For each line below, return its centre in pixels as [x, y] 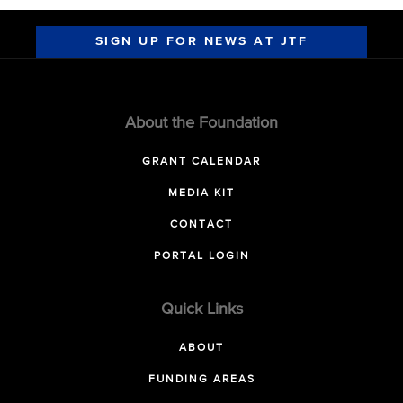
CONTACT [201, 224]
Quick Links [201, 309]
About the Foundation [201, 123]
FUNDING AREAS [201, 379]
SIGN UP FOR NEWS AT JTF [201, 41]
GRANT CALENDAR [201, 161]
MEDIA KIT [201, 193]
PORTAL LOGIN [201, 256]
